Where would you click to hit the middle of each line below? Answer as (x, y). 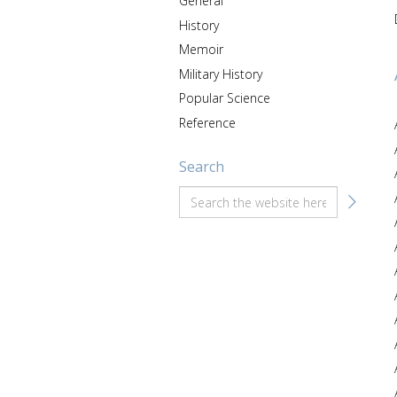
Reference (207, 122)
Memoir (201, 49)
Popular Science (225, 98)
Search (202, 167)
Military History (221, 74)
